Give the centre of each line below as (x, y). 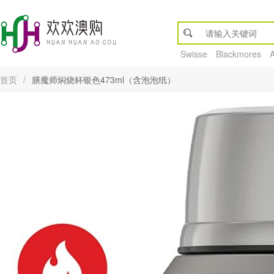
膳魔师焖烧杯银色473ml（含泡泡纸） (104, 80)
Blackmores (239, 54)
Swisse (194, 54)
